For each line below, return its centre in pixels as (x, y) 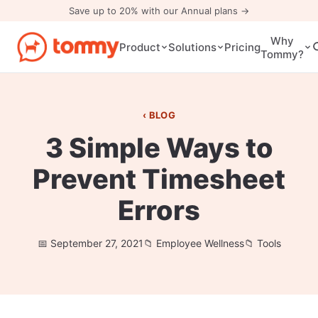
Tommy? (282, 54)
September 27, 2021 (97, 243)
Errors (159, 210)
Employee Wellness (200, 243)
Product (139, 47)
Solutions (192, 47)
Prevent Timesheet (159, 179)
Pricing (242, 47)
